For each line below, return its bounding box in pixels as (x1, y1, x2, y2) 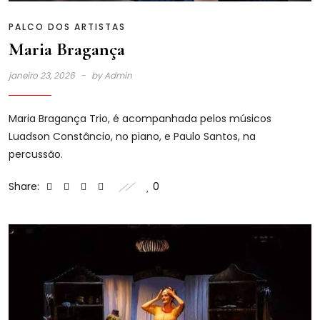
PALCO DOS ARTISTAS (9, 20, 126, 33)
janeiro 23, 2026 (9, 69, 77, 81)
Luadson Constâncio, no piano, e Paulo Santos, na (9, 129, 256, 144)
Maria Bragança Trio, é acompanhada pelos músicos (9, 111, 271, 126)
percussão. (9, 146, 63, 161)
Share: (9, 179, 39, 194)
